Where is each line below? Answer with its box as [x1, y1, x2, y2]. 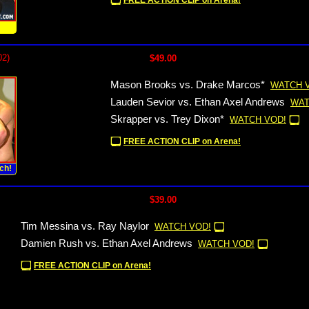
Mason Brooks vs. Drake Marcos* [110, 79, 265, 90]
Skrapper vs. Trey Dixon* [110, 114, 224, 125]
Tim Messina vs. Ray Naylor [21, 221, 149, 232]
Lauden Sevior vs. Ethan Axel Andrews [110, 97, 285, 108]
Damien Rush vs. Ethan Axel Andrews [21, 238, 192, 249]
